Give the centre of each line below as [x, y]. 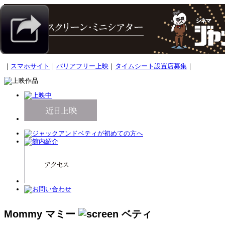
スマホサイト [30, 66]
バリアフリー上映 [82, 66]
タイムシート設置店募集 [151, 66]
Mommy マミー [41, 214]
